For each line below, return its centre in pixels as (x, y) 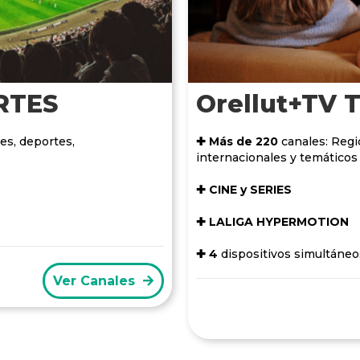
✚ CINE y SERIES (244, 189)
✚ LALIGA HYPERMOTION (272, 221)
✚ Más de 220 (237, 141)
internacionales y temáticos (277, 157)
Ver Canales (94, 280)
